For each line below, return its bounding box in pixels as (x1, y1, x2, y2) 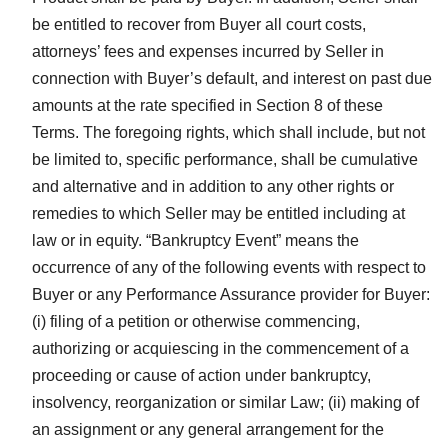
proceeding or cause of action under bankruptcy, (32, 366, 371, 384)
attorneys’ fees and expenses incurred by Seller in (32, 42, 384, 60)
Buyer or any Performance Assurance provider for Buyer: (32, 285, 430, 303)
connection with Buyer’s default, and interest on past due (32, 69, 432, 87)
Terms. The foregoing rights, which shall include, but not (32, 123, 425, 141)
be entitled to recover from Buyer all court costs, (32, 15, 366, 33)
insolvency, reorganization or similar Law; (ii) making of (32, 393, 419, 411)
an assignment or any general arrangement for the (32, 420, 388, 438)
